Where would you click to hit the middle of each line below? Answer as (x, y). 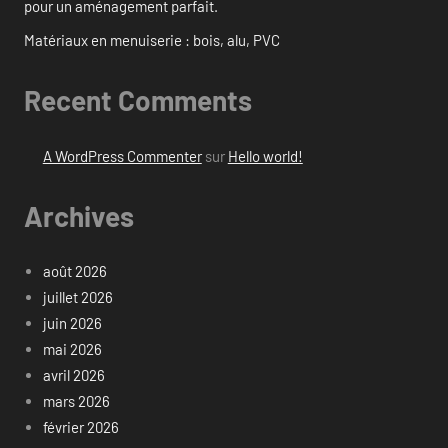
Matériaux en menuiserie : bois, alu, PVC (152, 40)
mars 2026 (76, 401)
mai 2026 (72, 349)
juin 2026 (72, 323)
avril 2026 (73, 375)
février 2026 (80, 427)
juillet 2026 (77, 297)
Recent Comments (138, 100)
